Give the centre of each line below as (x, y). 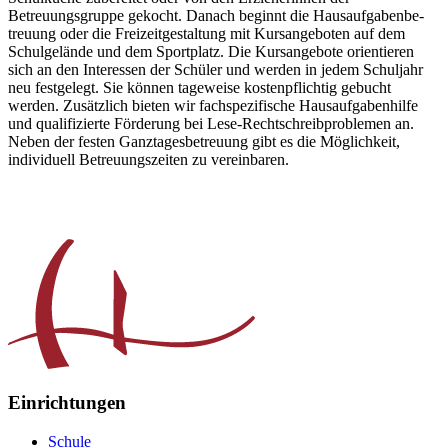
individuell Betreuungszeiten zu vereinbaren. (148, 160)
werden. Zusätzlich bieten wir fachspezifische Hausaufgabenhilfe (213, 106)
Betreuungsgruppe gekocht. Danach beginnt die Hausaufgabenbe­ (216, 16)
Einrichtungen (67, 402)
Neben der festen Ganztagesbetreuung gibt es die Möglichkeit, (204, 142)
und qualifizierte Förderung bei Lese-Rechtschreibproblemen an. (211, 124)
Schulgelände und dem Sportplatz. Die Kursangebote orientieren (211, 52)
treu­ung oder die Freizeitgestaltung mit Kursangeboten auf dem (206, 34)
